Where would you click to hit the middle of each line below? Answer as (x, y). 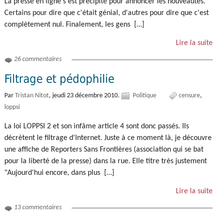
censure (190, 95)
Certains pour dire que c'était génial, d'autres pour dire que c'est (106, 13)
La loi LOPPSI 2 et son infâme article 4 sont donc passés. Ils (96, 126)
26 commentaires (38, 59)
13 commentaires (38, 208)
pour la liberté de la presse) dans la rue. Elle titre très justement (105, 161)
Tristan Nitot (32, 95)
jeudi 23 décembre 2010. (86, 95)
